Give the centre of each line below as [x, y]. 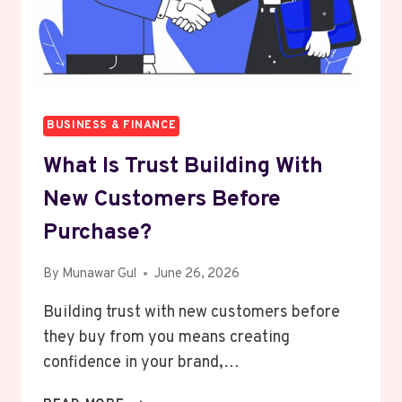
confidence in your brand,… [141, 363]
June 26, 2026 [197, 274]
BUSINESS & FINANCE [112, 125]
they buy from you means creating [166, 337]
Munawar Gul [100, 274]
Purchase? [97, 234]
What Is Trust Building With [183, 167]
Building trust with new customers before [192, 312]
